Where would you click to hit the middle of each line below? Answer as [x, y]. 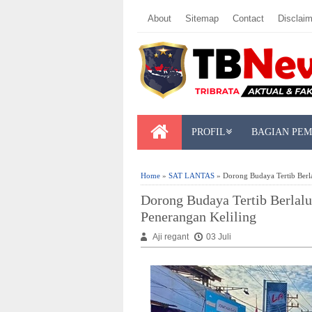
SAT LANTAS [192, 175]
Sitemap [202, 18]
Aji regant [172, 237]
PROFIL [209, 132]
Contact [248, 18]
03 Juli [219, 237]
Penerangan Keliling [198, 217]
